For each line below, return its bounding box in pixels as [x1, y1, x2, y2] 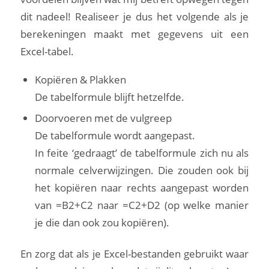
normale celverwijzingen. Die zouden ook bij [34, 163, 249, 177]
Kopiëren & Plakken [34, 72, 126, 86]
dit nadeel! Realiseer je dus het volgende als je [20, 10, 249, 24]
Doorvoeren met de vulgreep [34, 110, 172, 125]
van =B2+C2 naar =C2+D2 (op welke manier [34, 198, 249, 212]
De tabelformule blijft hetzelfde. [34, 89, 184, 104]
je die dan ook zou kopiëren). [34, 215, 169, 229]
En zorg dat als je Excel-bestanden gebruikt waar [20, 246, 249, 261]
